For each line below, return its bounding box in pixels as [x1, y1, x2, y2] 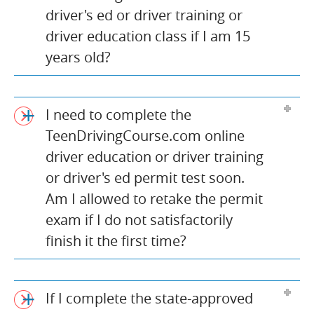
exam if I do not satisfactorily [46, 210, 233, 229]
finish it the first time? [46, 231, 186, 250]
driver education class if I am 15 [46, 26, 250, 46]
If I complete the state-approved [46, 288, 253, 308]
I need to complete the [46, 104, 191, 124]
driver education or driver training [46, 146, 264, 166]
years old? [46, 47, 111, 67]
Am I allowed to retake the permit [46, 189, 263, 208]
